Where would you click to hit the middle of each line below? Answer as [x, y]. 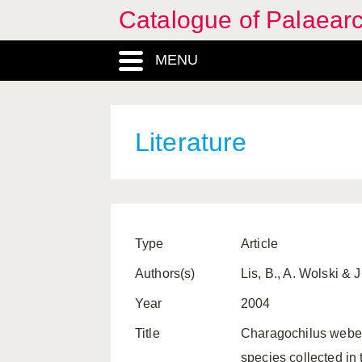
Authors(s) [165, 274]
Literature [191, 142]
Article [260, 244]
